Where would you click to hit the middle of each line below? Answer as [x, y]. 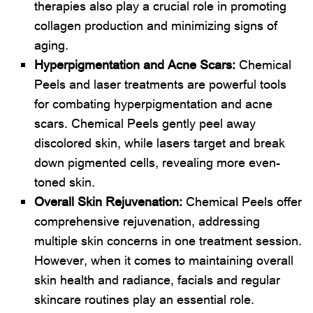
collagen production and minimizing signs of [156, 25]
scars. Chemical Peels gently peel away [145, 123]
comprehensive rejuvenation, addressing [147, 220]
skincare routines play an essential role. [145, 299]
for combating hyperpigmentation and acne [154, 103]
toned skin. [65, 181]
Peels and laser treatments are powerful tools [161, 83]
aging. [52, 44]
